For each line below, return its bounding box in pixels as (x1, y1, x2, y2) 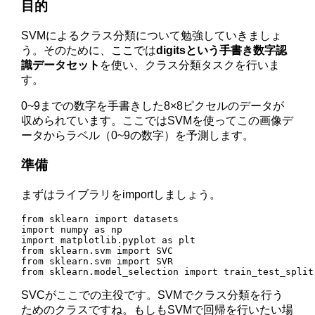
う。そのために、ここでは (21, 44, 157, 56)
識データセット (21, 58, 101, 71)
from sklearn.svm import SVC (21, 245, 174, 256)
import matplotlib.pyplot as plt (21, 234, 196, 245)
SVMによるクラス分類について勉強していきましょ (21, 29, 283, 41)
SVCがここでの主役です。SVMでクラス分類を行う (21, 288, 284, 301)
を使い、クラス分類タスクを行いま (100, 58, 281, 71)
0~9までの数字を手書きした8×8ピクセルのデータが (21, 99, 285, 112)
